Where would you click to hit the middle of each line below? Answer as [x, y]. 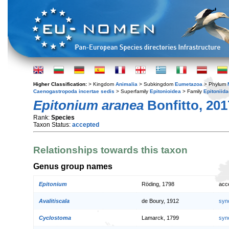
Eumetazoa [189, 84]
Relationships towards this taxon [110, 150]
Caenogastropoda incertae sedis [74, 91]
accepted [86, 125]
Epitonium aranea [88, 105]
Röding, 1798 [158, 184]
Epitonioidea [165, 91]
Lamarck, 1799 [160, 218]
